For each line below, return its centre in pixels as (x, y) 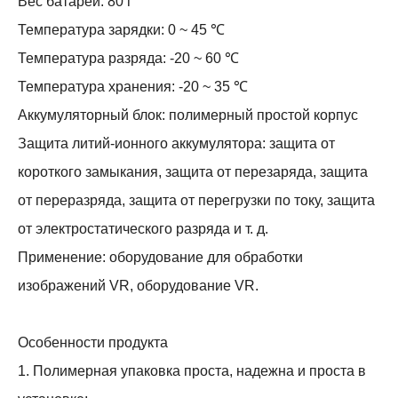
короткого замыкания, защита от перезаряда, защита (193, 172)
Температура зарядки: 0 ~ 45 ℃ (121, 30)
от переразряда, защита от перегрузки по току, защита (196, 200)
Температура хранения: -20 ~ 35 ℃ (133, 87)
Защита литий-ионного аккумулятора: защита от (176, 143)
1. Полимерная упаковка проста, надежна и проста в (192, 371)
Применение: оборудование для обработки (160, 257)
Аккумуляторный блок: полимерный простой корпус (188, 115)
